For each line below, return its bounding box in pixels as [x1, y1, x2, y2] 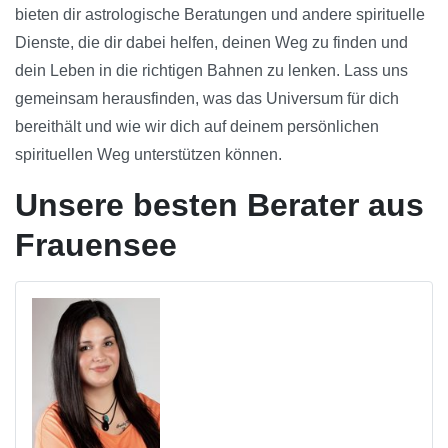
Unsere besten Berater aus [15, 187, 424, 224]
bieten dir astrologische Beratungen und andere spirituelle [15, 6, 425, 24]
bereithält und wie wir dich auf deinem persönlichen [15, 118, 379, 136]
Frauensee [15, 227, 177, 264]
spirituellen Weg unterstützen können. [15, 146, 282, 164]
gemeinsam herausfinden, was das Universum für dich [15, 90, 399, 108]
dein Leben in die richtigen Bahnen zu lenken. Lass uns [15, 62, 408, 80]
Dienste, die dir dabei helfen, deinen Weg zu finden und [15, 34, 408, 52]
